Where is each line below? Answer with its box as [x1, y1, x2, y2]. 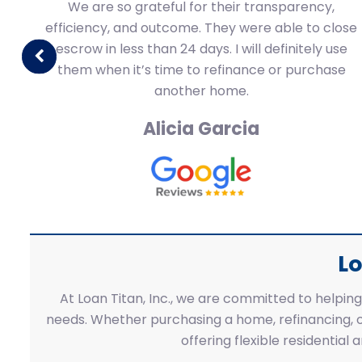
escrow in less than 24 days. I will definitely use [55, 40, 347, 58]
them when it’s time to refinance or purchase [57, 61, 346, 79]
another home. [154, 82, 249, 100]
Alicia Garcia [143, 116, 259, 141]
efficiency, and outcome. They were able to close [45, 19, 357, 37]
